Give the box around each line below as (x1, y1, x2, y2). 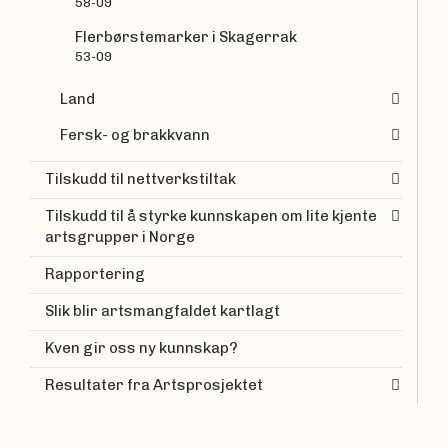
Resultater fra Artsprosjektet (45, 376, 263, 395)
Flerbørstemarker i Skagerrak (75, 28, 297, 47)
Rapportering (45, 265, 145, 284)
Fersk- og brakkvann (60, 125, 210, 144)
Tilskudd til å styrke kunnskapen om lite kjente (45, 207, 377, 226)
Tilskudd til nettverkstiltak (45, 170, 236, 189)
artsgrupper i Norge (45, 228, 195, 247)
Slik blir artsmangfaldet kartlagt (45, 302, 280, 321)
